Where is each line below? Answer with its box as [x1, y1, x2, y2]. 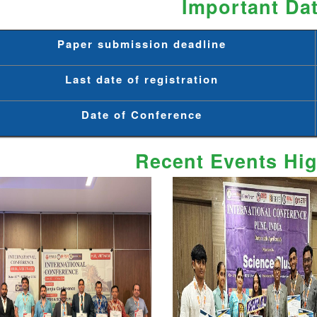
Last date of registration [64, 71, 219, 87]
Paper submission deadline [57, 35, 226, 52]
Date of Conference [81, 106, 202, 122]
